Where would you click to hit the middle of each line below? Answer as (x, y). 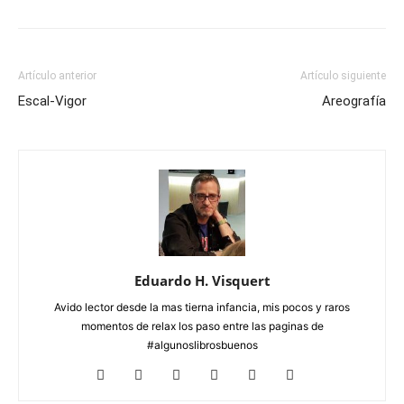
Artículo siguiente (343, 76)
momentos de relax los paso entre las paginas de (202, 326)
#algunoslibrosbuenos (202, 345)
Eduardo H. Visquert (202, 280)
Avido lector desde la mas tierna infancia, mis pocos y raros (202, 307)
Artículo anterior (57, 76)
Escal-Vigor (52, 101)
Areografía (354, 101)
